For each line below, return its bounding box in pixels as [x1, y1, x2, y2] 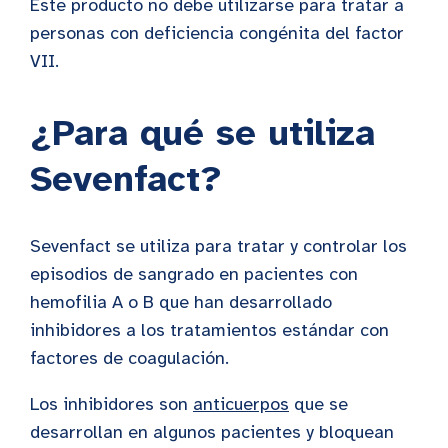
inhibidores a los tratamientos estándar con [30, 318, 389, 341]
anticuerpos [193, 392, 289, 415]
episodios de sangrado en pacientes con [30, 262, 358, 285]
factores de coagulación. [30, 346, 229, 369]
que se [289, 392, 348, 415]
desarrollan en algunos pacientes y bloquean [30, 420, 394, 443]
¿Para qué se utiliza [30, 110, 375, 155]
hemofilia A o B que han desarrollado [30, 290, 332, 313]
